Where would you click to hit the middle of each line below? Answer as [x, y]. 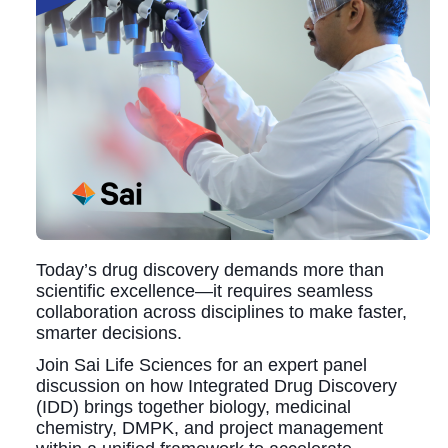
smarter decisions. [108, 332]
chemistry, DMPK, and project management [209, 427]
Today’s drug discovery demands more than [209, 269]
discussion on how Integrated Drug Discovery [216, 385]
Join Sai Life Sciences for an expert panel [201, 364]
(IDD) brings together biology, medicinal [193, 406]
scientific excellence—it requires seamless [204, 290]
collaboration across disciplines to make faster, [221, 311]
